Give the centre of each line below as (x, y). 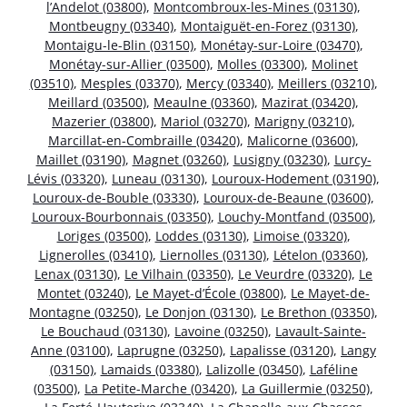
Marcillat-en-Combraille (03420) (144, 140)
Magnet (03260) (179, 159)
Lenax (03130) (76, 273)
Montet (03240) (83, 293)
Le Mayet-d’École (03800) (209, 293)
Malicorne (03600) (301, 140)
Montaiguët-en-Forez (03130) (268, 25)
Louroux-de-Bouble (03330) (114, 197)
